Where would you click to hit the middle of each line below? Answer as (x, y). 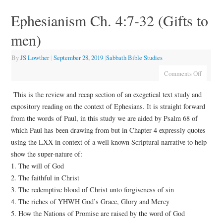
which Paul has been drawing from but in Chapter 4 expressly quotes (108, 130)
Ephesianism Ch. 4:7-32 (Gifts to (109, 21)
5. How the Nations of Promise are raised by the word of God (98, 213)
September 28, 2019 (78, 58)
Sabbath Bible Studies (134, 58)
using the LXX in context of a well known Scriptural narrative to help (109, 142)
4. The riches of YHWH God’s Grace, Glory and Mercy (90, 201)
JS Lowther (34, 58)
